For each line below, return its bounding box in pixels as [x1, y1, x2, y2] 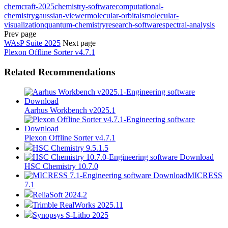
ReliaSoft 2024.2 [33, 190, 87, 199]
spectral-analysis [162, 20, 215, 30]
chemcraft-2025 [4, 2, 54, 11]
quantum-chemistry [44, 20, 106, 30]
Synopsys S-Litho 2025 [33, 210, 108, 219]
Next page [63, 39, 96, 48]
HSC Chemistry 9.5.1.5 [33, 143, 108, 152]
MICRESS [187, 170, 222, 180]
